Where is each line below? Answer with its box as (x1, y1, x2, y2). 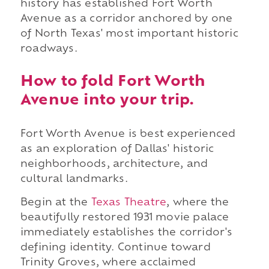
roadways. (20, 44, 77, 55)
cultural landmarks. (20, 174, 128, 184)
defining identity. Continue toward (20, 243, 211, 253)
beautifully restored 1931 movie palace (20, 213, 229, 223)
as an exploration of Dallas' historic (20, 144, 214, 154)
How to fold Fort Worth (20, 74, 206, 89)
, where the (166, 198, 229, 208)
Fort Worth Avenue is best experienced (20, 129, 236, 139)
